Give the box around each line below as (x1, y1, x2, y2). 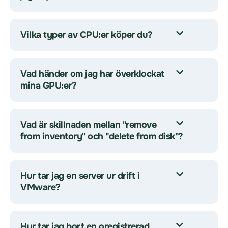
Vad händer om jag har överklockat (20, 68, 164, 79)
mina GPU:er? (20, 80, 76, 91)
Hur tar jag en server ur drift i (20, 170, 139, 181)
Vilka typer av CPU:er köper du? (20, 29, 153, 40)
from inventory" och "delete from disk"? (20, 131, 183, 142)
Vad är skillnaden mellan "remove (20, 119, 156, 130)
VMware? (20, 182, 61, 193)
